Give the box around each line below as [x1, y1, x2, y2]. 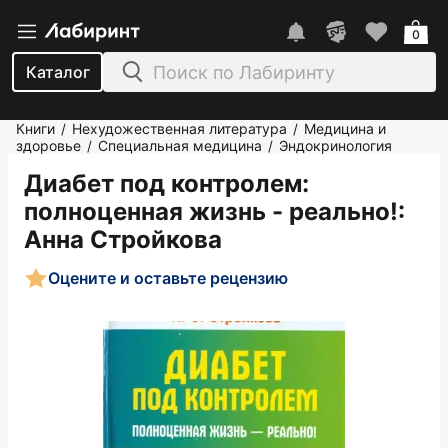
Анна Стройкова [24, 225, 222, 254]
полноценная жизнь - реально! [24, 197, 398, 226]
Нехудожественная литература [72, 120, 287, 137]
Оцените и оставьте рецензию [48, 267, 288, 288]
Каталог [25, 62, 90, 82]
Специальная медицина [98, 137, 262, 154]
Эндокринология [279, 137, 392, 154]
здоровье [16, 137, 81, 154]
